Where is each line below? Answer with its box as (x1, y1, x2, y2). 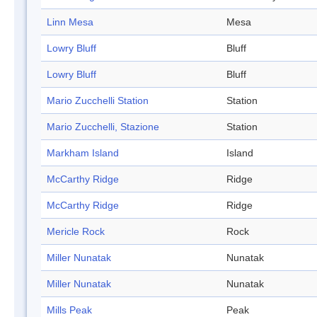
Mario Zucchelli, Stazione (47, 121, 159, 133)
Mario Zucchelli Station (47, 95, 149, 107)
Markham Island (47, 147, 119, 159)
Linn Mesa (47, 16, 93, 28)
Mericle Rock (47, 226, 105, 238)
